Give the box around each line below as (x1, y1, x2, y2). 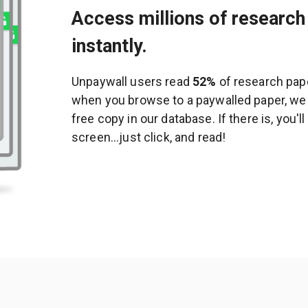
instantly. (71, 34, 147, 57)
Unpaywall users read (71, 74, 192, 89)
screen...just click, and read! (71, 129, 226, 144)
